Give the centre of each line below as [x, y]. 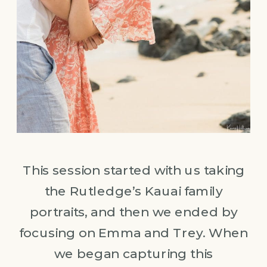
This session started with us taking [133, 170]
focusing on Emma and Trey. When [133, 232]
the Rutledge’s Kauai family [133, 191]
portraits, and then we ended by [133, 212]
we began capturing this [133, 253]
